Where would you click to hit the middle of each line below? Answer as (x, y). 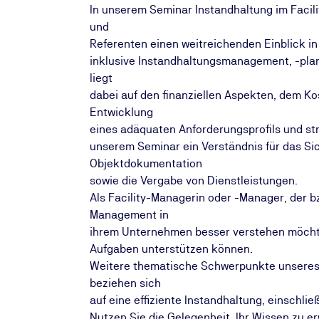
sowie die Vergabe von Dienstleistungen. (194, 181)
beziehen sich (125, 283)
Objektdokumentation (146, 163)
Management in (129, 215)
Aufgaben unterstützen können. (171, 249)
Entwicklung (121, 112)
